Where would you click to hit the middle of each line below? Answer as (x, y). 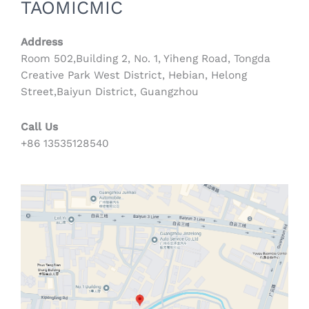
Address (42, 42)
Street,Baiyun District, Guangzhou (110, 91)
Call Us (39, 127)
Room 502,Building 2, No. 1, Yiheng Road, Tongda (146, 58)
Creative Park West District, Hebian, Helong (134, 75)
